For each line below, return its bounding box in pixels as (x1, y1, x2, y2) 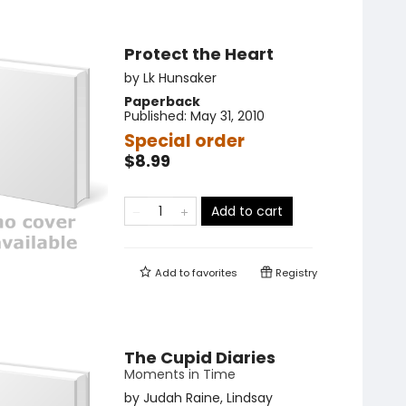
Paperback (124, 92, 200, 111)
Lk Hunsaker (143, 69, 217, 88)
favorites (192, 266, 237, 281)
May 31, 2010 (190, 107, 265, 126)
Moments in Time (124, 365, 236, 384)
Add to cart (211, 202, 283, 221)
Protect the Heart (124, 43, 274, 66)
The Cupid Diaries (124, 346, 275, 370)
